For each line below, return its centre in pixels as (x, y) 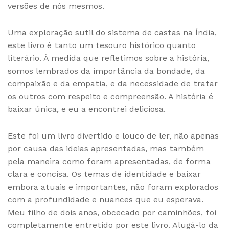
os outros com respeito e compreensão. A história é (110, 97)
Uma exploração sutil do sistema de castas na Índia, (112, 33)
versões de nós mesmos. (56, 6)
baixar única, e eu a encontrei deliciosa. (87, 109)
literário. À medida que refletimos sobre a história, (108, 58)
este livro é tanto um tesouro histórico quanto (102, 45)
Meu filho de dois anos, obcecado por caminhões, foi (112, 213)
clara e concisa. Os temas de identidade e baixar (104, 174)
